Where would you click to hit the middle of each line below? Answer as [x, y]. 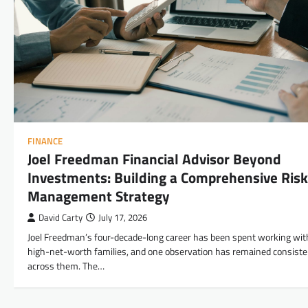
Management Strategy [99, 196]
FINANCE [45, 141]
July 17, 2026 [123, 217]
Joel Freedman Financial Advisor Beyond [154, 158]
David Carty [60, 217]
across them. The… [66, 266]
